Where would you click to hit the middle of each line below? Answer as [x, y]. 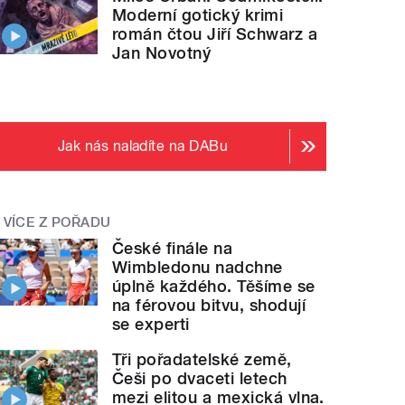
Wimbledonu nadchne [198, 267]
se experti [151, 324]
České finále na [173, 248]
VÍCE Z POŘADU [57, 223]
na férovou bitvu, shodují [209, 305]
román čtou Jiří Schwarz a [215, 34]
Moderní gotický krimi [198, 15]
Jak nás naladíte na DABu [143, 146]
